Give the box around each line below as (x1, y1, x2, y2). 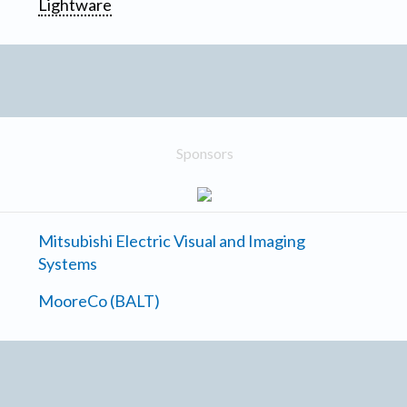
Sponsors (175, 144, 233, 163)
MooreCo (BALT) (38, 291, 161, 312)
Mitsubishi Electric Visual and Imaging (38, 231, 306, 252)
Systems (38, 253, 98, 274)
